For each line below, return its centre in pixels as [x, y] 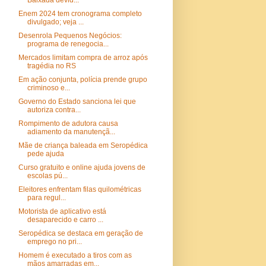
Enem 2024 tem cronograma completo [80, 14]
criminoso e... [48, 88]
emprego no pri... [54, 242]
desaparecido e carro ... [65, 220]
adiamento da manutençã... [71, 132]
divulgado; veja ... [55, 22]
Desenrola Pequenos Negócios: [70, 36]
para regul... [46, 198]
